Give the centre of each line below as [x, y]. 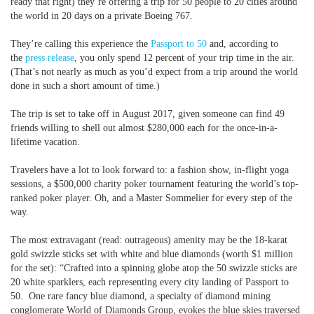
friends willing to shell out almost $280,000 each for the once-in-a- [144, 128]
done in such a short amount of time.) [85, 86]
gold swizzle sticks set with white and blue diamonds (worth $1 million [152, 254]
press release [50, 58]
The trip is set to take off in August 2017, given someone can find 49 [148, 114]
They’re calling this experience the [81, 44]
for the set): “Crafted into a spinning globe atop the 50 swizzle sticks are [154, 268]
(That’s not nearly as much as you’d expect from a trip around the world [154, 72]
